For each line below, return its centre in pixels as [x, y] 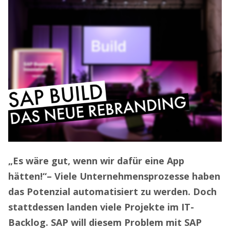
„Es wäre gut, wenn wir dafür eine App [96, 161]
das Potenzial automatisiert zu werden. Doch [112, 192]
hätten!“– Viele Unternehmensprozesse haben [114, 176]
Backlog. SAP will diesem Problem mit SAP [105, 223]
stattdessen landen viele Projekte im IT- [101, 207]
